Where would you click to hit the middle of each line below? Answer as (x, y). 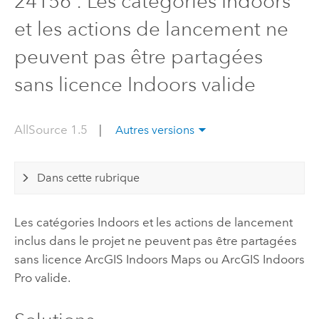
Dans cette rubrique (89, 178)
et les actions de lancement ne (151, 29)
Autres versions (155, 130)
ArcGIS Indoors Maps (143, 260)
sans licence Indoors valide (135, 85)
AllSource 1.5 (52, 129)
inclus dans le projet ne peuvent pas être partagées (155, 241)
